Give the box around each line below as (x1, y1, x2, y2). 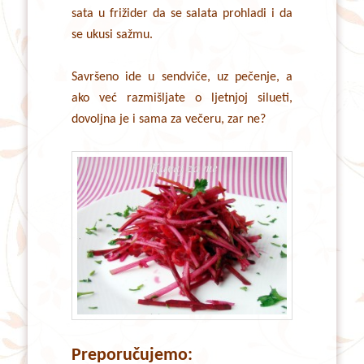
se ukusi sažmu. (71, 28, 153, 42)
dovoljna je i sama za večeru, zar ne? (71, 113, 266, 127)
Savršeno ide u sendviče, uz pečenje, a (71, 71, 293, 84)
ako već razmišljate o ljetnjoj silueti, (71, 92, 293, 106)
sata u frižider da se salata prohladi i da (71, 7, 293, 21)
